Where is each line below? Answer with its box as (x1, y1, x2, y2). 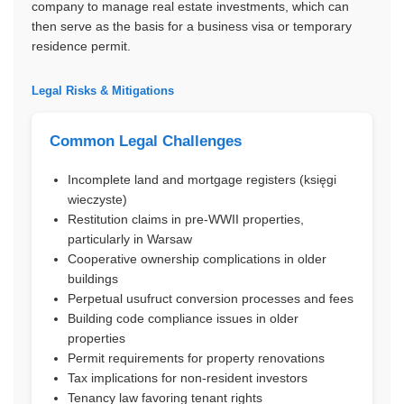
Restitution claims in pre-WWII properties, (68, 212, 304, 226)
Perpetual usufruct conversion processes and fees (68, 291, 353, 306)
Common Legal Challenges (50, 133, 242, 150)
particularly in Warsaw (68, 232, 192, 246)
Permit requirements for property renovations (68, 351, 325, 365)
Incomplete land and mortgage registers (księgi (68, 172, 336, 187)
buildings (68, 271, 118, 286)
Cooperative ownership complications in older (68, 252, 326, 266)
